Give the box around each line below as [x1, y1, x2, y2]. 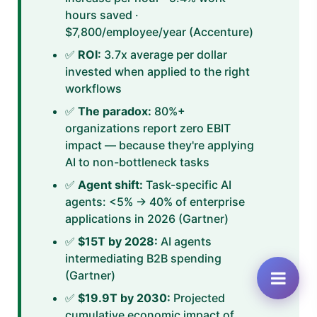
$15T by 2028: [78, 234, 158, 248]
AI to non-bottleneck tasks [65, 154, 209, 169]
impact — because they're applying [65, 137, 254, 152]
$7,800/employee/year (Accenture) [65, 24, 253, 39]
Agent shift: [78, 177, 143, 192]
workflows [65, 81, 122, 96]
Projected [171, 290, 225, 305]
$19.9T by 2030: [78, 290, 171, 305]
